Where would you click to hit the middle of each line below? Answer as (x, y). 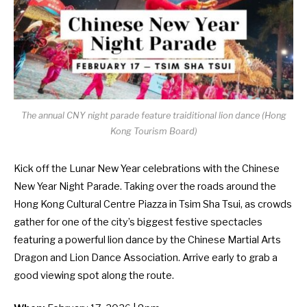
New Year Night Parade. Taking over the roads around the (145, 187)
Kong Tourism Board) (153, 132)
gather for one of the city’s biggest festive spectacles (138, 222)
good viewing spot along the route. (94, 276)
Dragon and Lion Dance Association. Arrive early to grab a (146, 258)
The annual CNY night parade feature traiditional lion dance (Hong (153, 116)
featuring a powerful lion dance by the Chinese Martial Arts (147, 240)
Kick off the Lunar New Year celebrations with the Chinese (147, 169)
